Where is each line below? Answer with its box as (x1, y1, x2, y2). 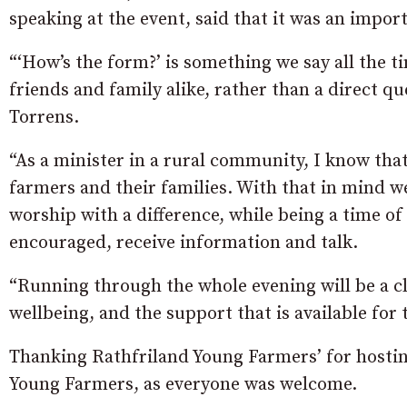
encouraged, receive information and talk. (9, 232, 358, 255)
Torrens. (9, 106, 79, 130)
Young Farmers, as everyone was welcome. (9, 373, 357, 397)
